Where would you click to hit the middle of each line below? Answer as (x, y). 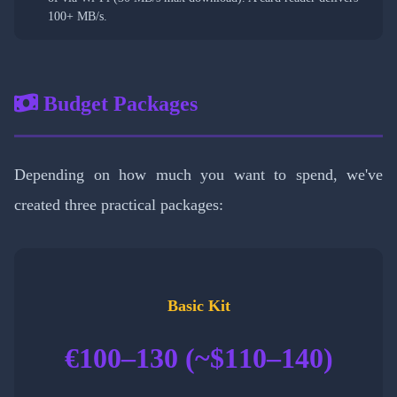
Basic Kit (198, 306)
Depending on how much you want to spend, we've (198, 175)
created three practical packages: (119, 205)
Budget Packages (118, 104)
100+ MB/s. (78, 16)
